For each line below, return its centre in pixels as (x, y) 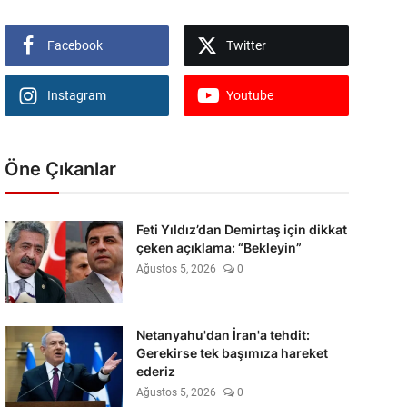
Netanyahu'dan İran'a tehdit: (223, 335)
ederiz (155, 371)
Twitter (247, 45)
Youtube (250, 95)
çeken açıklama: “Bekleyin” (218, 248)
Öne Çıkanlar (60, 169)
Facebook (74, 45)
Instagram (76, 95)
